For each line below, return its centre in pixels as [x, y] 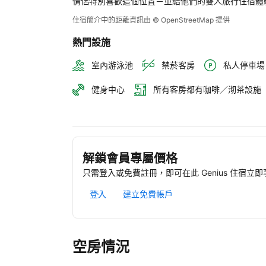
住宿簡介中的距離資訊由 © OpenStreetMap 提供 [151, 20]
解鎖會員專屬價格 [130, 159]
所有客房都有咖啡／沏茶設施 [207, 90]
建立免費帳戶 [148, 194]
